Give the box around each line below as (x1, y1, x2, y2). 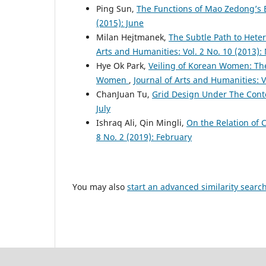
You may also (72, 181, 127, 193)
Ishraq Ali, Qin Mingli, (96, 117, 186, 129)
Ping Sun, (96, 3, 137, 15)
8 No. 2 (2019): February (96, 131, 192, 143)
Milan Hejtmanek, (96, 31, 169, 43)
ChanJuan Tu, (96, 88, 152, 100)
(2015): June (96, 17, 144, 29)
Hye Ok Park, (96, 60, 148, 72)
